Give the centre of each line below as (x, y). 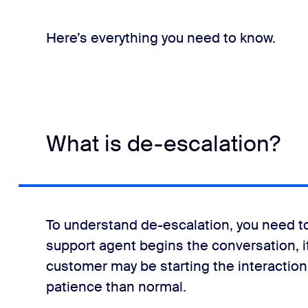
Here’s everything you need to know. (161, 38)
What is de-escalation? (163, 144)
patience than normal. (118, 287)
